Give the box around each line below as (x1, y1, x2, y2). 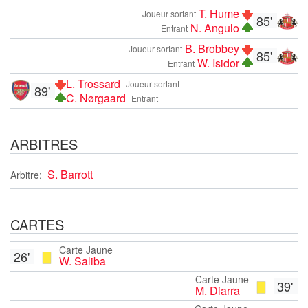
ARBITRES (10, 133, 78, 154)
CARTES (10, 214, 64, 234)
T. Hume (199, 5, 239, 21)
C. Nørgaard (66, 89, 126, 106)
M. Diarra (195, 282, 240, 298)
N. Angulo (190, 19, 239, 36)
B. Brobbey (185, 40, 239, 56)
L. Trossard (66, 75, 120, 91)
